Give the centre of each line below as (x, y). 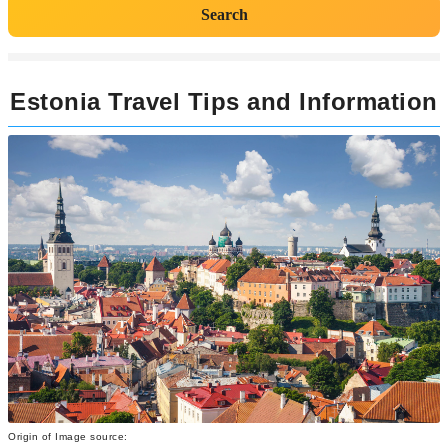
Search (224, 14)
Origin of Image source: (69, 437)
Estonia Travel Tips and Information (224, 101)
